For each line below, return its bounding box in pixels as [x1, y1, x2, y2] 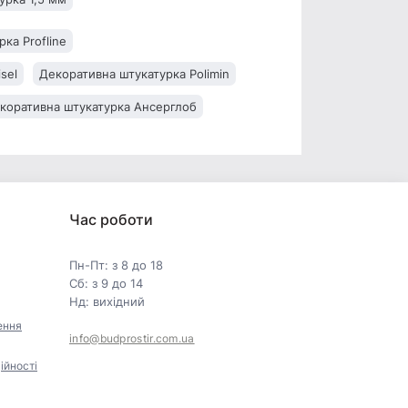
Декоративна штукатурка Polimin [39, 66, 229, 82]
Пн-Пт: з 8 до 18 [69, 258, 163, 273]
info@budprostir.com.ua [69, 331, 195, 346]
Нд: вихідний [69, 294, 145, 310]
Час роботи [69, 210, 153, 229]
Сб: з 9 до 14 [69, 276, 143, 291]
